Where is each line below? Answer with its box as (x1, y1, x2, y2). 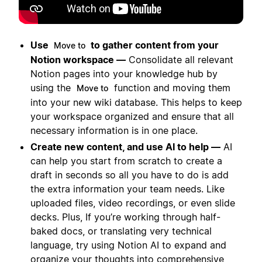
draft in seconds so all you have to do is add (30, 169, 229, 181)
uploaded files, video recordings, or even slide (30, 197, 235, 209)
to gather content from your (88, 39, 219, 51)
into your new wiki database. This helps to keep (30, 96, 242, 109)
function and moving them (111, 82, 230, 94)
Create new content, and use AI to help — (30, 141, 220, 153)
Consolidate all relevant (126, 54, 233, 66)
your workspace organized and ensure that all (30, 111, 234, 123)
